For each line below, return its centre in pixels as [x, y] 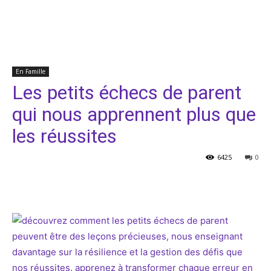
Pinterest [206, 184]
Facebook [57, 184]
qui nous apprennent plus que [134, 114]
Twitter [134, 184]
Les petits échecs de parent [127, 93]
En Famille [31, 71]
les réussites [64, 136]
